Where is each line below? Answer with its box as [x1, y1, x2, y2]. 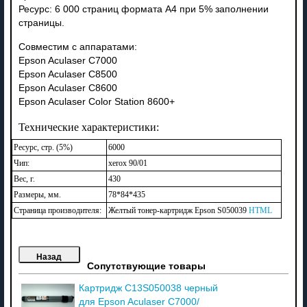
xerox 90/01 [108, 158, 147, 168]
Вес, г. [13, 173, 35, 184]
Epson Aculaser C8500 [18, 69, 117, 79]
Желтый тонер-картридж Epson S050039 [108, 205, 249, 215]
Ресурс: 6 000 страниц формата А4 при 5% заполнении [18, 3, 269, 14]
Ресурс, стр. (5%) [13, 142, 73, 152]
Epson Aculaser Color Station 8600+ [18, 96, 175, 107]
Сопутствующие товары [86, 260, 206, 271]
